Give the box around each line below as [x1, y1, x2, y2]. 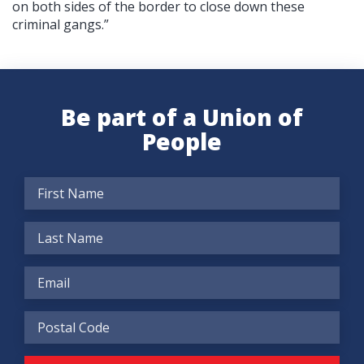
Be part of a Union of [61, 101, 303, 132]
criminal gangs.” [12, 15, 109, 33]
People [142, 125, 222, 157]
